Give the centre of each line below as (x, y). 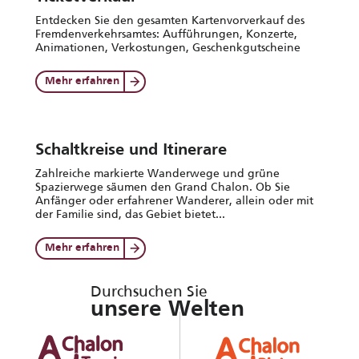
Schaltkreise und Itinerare (131, 151)
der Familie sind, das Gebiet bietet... (130, 214)
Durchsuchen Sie (149, 291)
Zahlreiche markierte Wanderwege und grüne (157, 173)
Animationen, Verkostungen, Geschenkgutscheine (168, 47)
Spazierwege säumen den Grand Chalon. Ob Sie (163, 187)
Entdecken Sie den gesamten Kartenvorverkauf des (170, 20)
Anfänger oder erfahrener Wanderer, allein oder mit (174, 200)
